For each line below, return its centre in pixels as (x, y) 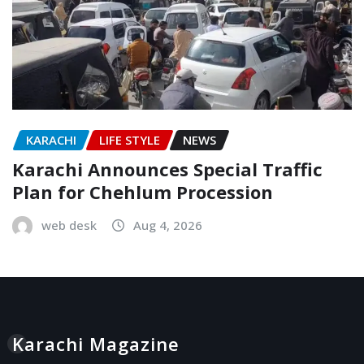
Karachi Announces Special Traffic (167, 169)
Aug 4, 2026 (168, 225)
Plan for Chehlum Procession (143, 192)
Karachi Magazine (96, 344)
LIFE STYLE (130, 139)
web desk (69, 225)
